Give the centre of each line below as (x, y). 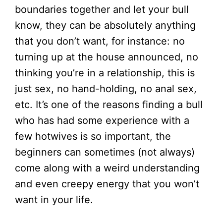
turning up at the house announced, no (107, 57)
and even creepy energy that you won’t (107, 184)
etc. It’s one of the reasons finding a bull (109, 104)
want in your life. (54, 199)
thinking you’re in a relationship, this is (105, 73)
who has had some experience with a (102, 120)
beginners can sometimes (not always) (105, 152)
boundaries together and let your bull (102, 9)
